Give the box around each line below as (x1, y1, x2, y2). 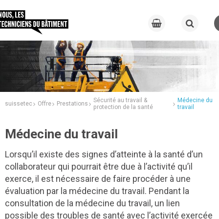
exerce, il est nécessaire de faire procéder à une (5, 173, 191, 184)
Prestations (57, 100, 88, 107)
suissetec (5, 100, 32, 107)
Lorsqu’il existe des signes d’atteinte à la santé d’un (5, 149, 203, 159)
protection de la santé (93, 103, 153, 110)
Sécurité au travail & (93, 96, 147, 104)
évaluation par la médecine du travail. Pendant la (5, 185, 189, 196)
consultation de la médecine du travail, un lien (5, 197, 180, 208)
